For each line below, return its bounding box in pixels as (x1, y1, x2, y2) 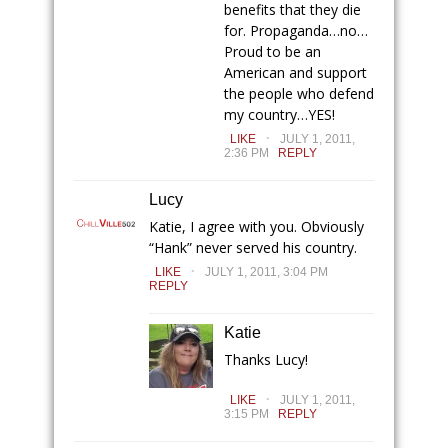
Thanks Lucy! (224, 350, 308, 369)
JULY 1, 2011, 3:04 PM (205, 265, 328, 279)
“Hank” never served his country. (149, 238, 357, 257)
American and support (224, 63, 367, 82)
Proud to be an (224, 42, 321, 61)
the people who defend (224, 84, 374, 103)
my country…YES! (224, 105, 335, 124)
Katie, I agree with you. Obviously (149, 217, 364, 236)
